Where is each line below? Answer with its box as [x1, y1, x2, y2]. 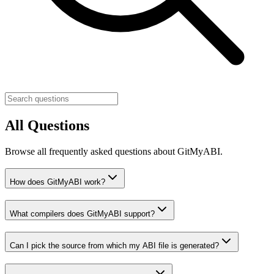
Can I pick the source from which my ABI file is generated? [10, 240, 219, 250]
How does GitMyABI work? [10, 177, 105, 187]
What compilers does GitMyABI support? [10, 209, 155, 219]
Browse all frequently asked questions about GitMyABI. [5, 146, 223, 157]
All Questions [5, 117, 89, 133]
